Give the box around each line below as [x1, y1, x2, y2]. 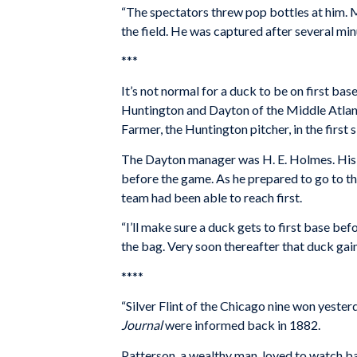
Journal [121, 317, 163, 333]
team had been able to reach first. [121, 189, 302, 205]
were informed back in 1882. [163, 317, 320, 333]
